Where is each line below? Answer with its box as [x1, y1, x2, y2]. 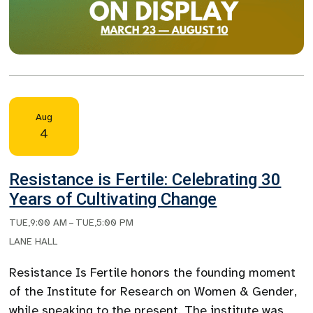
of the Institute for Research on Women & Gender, [9, 284, 298, 300]
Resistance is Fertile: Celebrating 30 [9, 170, 282, 190]
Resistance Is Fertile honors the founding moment [9, 265, 296, 281]
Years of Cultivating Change [9, 189, 217, 210]
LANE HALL [9, 235, 58, 248]
